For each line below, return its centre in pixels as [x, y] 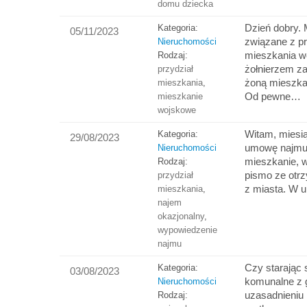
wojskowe [176, 110]
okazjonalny [181, 217]
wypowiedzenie [187, 230]
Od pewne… [273, 97]
